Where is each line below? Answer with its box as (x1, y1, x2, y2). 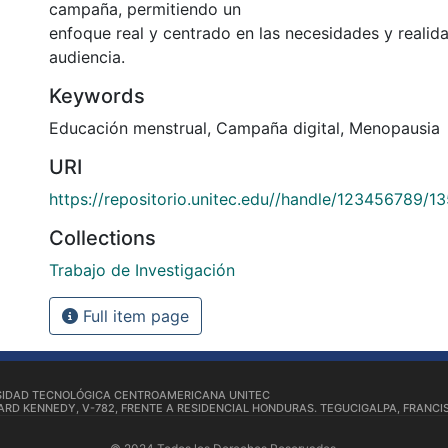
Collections (49, 225, 156, 250)
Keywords (49, 83, 145, 108)
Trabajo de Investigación (49, 259, 235, 280)
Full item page (78, 305, 189, 326)
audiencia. (49, 46, 125, 67)
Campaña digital (216, 117, 340, 138)
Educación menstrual (49, 117, 207, 138)
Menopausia (349, 117, 440, 138)
